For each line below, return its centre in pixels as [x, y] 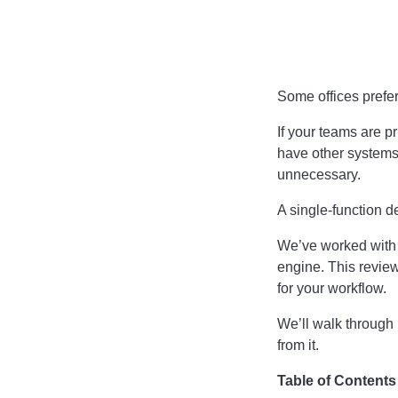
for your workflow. [332, 288]
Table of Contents [337, 380]
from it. [298, 345]
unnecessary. [319, 174]
